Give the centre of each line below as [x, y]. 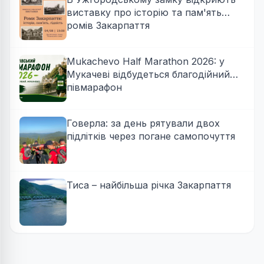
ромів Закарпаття [108, 26]
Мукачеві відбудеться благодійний [148, 75]
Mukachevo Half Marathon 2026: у [146, 62]
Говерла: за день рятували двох [143, 123]
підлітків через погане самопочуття [151, 136]
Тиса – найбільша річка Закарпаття [149, 185]
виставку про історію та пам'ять [144, 13]
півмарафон [94, 88]
